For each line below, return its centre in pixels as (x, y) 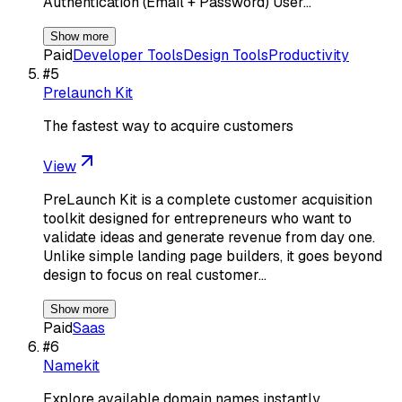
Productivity (309, 55)
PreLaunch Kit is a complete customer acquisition (208, 199)
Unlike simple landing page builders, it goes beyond (213, 256)
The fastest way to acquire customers (168, 126)
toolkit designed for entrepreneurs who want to (197, 218)
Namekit (71, 365)
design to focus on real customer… (155, 275)
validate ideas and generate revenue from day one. (209, 237)
